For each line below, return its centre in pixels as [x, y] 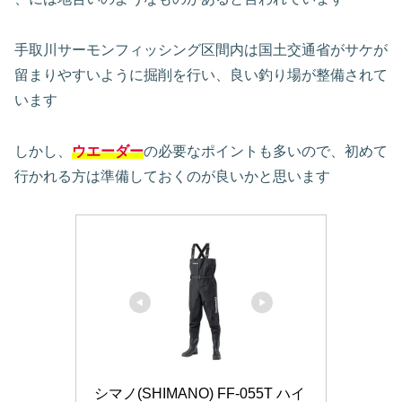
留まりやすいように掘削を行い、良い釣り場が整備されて [201, 74]
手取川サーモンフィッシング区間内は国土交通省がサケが [201, 49]
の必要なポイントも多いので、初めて [266, 151]
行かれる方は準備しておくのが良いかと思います [172, 176]
